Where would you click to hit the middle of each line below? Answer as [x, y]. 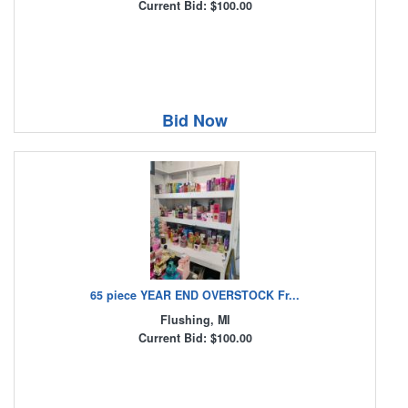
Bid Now [195, 121]
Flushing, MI [195, 320]
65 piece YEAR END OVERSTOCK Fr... [195, 296]
